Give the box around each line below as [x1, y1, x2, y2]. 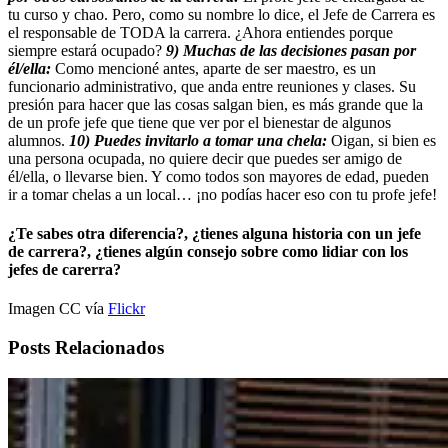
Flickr [108, 300, 145, 318]
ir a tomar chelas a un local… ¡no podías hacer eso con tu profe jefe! [8, 185, 437, 203]
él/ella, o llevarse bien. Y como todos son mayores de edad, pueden [8, 167, 429, 185]
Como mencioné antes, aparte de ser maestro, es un [55, 59, 376, 77]
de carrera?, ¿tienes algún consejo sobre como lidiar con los [8, 243, 408, 261]
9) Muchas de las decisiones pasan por [166, 41, 416, 59]
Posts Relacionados [8, 337, 164, 359]
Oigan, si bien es [331, 131, 436, 149]
